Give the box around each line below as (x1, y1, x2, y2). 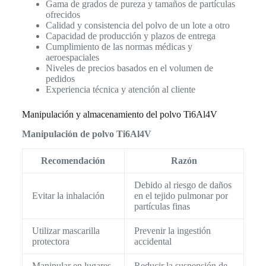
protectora (31, 236, 69, 247)
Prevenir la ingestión (134, 226, 211, 236)
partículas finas (134, 201, 190, 212)
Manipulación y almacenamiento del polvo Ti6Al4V (21, 109, 217, 120)
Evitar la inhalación (31, 191, 104, 201)
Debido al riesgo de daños (134, 180, 232, 191)
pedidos (45, 74, 75, 84)
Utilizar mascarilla (31, 226, 100, 236)
